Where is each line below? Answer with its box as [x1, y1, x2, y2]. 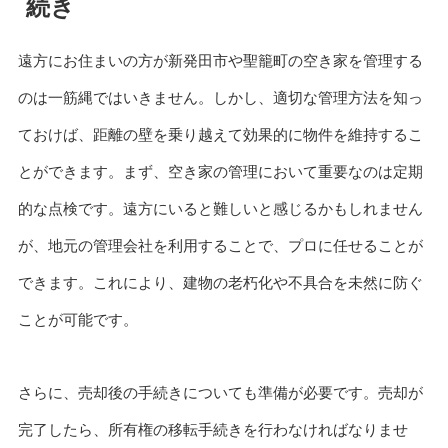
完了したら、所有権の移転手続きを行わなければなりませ [17, 420, 408, 438]
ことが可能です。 [17, 311, 138, 328]
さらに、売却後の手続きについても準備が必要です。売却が [17, 383, 423, 401]
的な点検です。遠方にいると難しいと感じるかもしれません [17, 200, 423, 217]
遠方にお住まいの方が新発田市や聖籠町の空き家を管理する [17, 52, 423, 69]
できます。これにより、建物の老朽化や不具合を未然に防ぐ [17, 274, 423, 291]
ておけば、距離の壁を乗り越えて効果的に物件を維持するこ [17, 126, 423, 143]
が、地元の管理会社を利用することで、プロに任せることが [17, 237, 423, 254]
